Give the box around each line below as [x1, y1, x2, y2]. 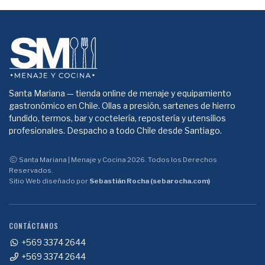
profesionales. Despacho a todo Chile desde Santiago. [9, 125, 222, 135]
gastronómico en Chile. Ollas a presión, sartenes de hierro [9, 100, 235, 111]
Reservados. [9, 166, 53, 174]
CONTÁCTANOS [9, 220, 59, 231]
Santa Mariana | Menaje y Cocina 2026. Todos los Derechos [17, 155, 217, 164]
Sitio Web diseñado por [9, 176, 89, 185]
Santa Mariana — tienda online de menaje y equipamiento [9, 88, 231, 98]
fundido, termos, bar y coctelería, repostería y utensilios [9, 112, 226, 123]
